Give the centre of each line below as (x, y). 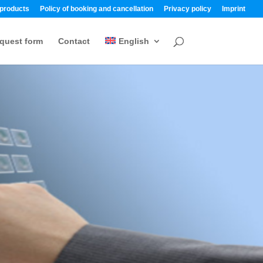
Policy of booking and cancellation (97, 9)
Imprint (234, 9)
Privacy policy (188, 9)
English (134, 41)
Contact (74, 41)
